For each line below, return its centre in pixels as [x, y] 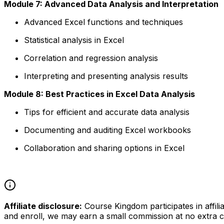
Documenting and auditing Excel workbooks [107, 130]
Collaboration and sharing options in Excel [104, 148]
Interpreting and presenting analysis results [106, 76]
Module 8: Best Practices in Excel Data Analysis [99, 94]
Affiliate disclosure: [43, 206]
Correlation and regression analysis [91, 58]
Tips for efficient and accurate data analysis [107, 112]
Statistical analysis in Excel [74, 40]
